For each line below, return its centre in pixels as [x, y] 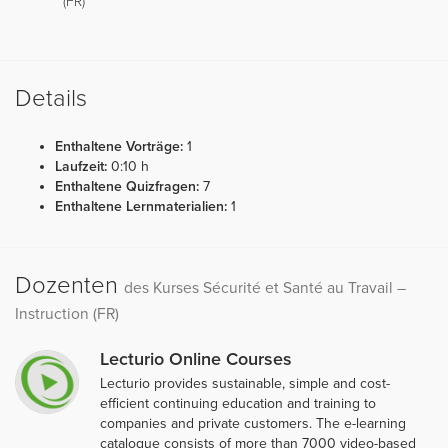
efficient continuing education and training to [238, 403]
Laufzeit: [81, 166]
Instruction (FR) [67, 313]
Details [51, 98]
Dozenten [69, 285]
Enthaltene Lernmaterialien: [141, 206]
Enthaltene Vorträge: [119, 146]
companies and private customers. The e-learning [253, 423]
